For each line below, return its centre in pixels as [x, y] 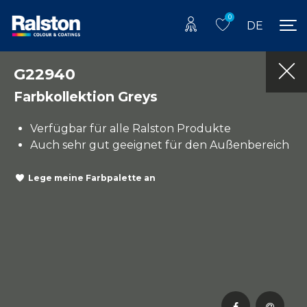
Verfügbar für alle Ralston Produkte [131, 128]
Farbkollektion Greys [86, 96]
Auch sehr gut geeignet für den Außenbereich [160, 145]
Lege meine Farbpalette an [92, 178]
